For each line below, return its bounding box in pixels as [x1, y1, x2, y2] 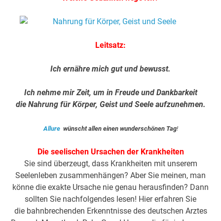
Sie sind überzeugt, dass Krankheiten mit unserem [24, 159, 197, 169]
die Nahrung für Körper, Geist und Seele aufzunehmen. [15, 100, 206, 110]
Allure [43, 125, 60, 133]
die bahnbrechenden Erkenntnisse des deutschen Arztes [14, 206, 207, 216]
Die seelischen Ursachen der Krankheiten [37, 147, 184, 157]
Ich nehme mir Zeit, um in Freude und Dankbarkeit [24, 88, 197, 98]
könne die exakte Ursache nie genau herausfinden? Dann [12, 183, 209, 192]
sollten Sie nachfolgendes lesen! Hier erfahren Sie [25, 194, 196, 204]
